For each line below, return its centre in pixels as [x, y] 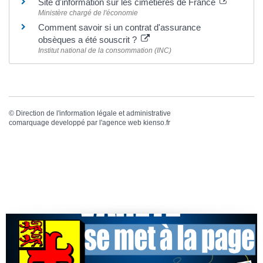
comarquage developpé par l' [55, 123]
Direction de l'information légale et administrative [93, 114]
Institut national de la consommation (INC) [105, 51]
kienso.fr [157, 123]
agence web [122, 123]
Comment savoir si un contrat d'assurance [119, 28]
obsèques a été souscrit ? [89, 40]
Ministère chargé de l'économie [88, 13]
